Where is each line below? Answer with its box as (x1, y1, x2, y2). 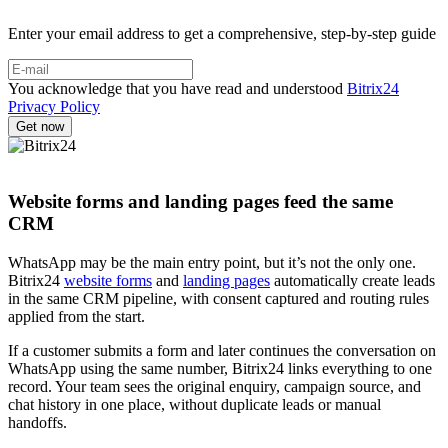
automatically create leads (270, 271, 435, 289)
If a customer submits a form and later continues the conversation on (8, 341, 436, 359)
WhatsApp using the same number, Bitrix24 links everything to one (8, 359, 432, 377)
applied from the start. (8, 307, 145, 325)
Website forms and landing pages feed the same (8, 191, 393, 213)
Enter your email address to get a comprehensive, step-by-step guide (8, 24, 436, 42)
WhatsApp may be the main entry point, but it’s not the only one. (8, 253, 416, 271)
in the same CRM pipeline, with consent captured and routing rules (8, 289, 429, 307)
